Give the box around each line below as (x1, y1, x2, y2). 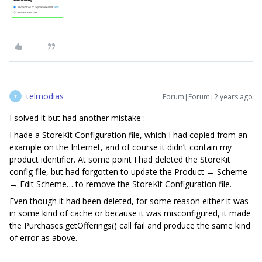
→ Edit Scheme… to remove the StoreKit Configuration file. (9, 178, 232, 190)
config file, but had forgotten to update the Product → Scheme (9, 166, 247, 178)
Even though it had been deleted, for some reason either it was (9, 195, 249, 207)
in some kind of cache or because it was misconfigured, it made (9, 208, 251, 219)
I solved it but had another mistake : (9, 112, 145, 124)
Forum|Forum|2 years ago (163, 92, 253, 102)
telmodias (26, 91, 64, 102)
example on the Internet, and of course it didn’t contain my (9, 142, 232, 153)
